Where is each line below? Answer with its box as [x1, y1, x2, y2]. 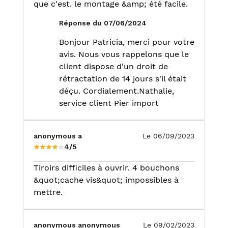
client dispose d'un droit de [59, 62, 168, 71]
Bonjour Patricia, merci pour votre [59, 37, 194, 47]
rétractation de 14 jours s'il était [59, 74, 186, 83]
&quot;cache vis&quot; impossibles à [34, 175, 179, 185]
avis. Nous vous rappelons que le [59, 49, 189, 59]
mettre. [34, 187, 63, 197]
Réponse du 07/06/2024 [59, 19, 147, 27]
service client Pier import [59, 98, 159, 108]
